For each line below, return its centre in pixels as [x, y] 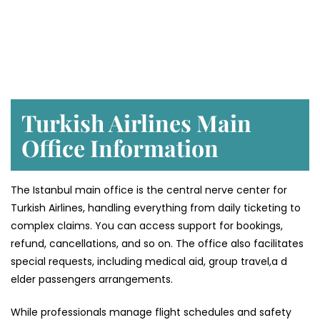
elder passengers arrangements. [93, 280]
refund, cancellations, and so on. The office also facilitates [157, 244]
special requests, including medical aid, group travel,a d [149, 262]
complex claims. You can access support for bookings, [147, 226]
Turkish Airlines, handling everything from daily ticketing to [156, 208]
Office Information [120, 148]
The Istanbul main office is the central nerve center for [149, 190]
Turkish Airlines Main [136, 123]
